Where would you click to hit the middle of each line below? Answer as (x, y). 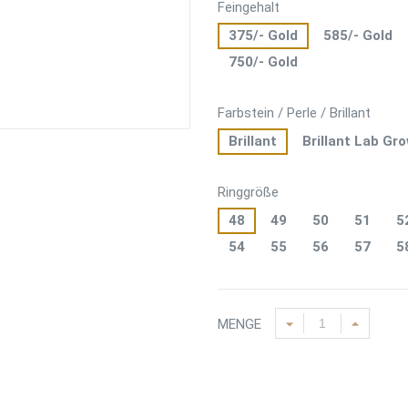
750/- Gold (263, 62)
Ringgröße (248, 193)
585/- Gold (358, 36)
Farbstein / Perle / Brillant (294, 113)
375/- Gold (263, 36)
